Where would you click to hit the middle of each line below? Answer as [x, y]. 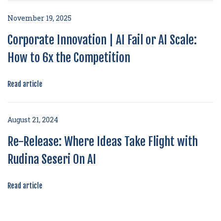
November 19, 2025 [39, 18]
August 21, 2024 [33, 120]
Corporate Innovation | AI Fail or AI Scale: [102, 40]
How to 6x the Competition [69, 58]
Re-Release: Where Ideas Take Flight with [103, 142]
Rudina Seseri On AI [52, 159]
